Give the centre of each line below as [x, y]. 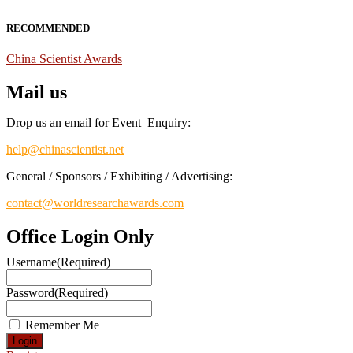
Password [30, 292]
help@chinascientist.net [65, 150]
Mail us [37, 93]
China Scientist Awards [64, 59]
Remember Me [62, 325]
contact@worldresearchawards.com [95, 203]
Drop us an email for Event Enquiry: [98, 123]
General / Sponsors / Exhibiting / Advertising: [119, 176]
